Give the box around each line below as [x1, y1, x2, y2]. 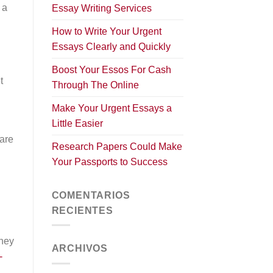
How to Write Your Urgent [51, 26, 161, 37]
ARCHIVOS [51, 243, 108, 254]
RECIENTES [51, 205, 113, 216]
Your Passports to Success [51, 156, 168, 167]
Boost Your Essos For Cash [51, 64, 171, 75]
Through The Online [51, 79, 139, 90]
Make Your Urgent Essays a [51, 102, 172, 113]
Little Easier [51, 118, 103, 129]
